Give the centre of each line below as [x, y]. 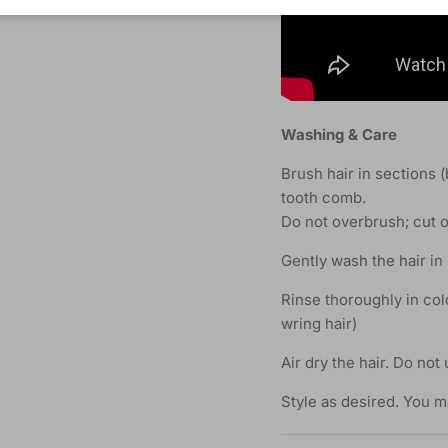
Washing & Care [338, 135]
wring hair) [318, 324]
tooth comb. [323, 198]
